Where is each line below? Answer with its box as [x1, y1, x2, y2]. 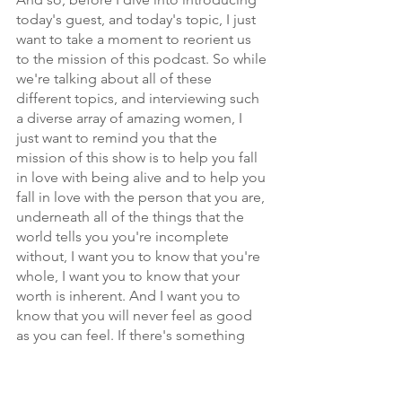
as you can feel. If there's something [16, 327, 249, 344]
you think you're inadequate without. [16, 346, 252, 363]
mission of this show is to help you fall [16, 149, 261, 166]
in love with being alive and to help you [16, 169, 269, 186]
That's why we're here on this [16, 366, 202, 383]
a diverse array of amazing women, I [16, 109, 246, 127]
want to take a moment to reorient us [16, 31, 255, 48]
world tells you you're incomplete [16, 228, 232, 245]
